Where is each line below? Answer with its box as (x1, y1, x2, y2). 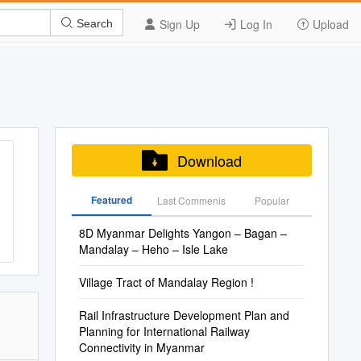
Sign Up (156, 16, 200, 32)
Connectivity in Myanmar (78, 339, 205, 355)
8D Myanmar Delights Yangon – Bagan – (78, 225, 287, 241)
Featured (90, 193, 132, 207)
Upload (309, 16, 349, 32)
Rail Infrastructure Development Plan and (78, 307, 289, 323)
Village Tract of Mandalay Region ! (78, 274, 254, 290)
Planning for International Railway (78, 323, 250, 339)
